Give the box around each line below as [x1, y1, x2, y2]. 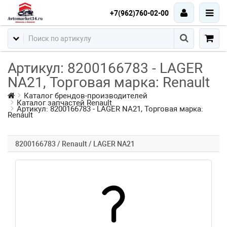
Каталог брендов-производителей [24, 91, 147, 100]
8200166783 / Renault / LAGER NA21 [15, 140, 135, 148]
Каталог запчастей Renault [17, 98, 112, 107]
